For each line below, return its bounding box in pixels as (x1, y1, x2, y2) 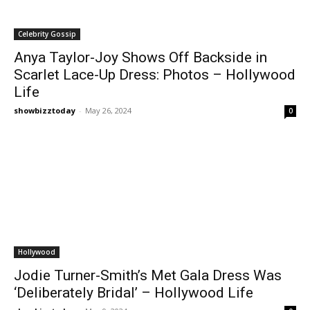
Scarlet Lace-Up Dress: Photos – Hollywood (14, 66, 295, 83)
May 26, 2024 (85, 104, 131, 116)
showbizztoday (14, 104, 75, 116)
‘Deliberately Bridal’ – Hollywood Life (14, 284, 253, 301)
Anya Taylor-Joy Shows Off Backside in (14, 48, 267, 66)
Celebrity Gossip (18, 28, 76, 39)
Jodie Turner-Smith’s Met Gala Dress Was (14, 266, 282, 284)
